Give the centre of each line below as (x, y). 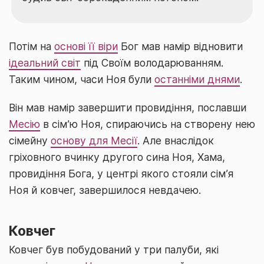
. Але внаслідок (176, 141)
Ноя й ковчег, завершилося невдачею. (105, 190)
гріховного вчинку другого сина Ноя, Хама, (117, 157)
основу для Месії (94, 141)
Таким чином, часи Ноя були (82, 79)
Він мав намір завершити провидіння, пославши (128, 108)
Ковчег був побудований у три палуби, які (114, 250)
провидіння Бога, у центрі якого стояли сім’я (121, 174)
